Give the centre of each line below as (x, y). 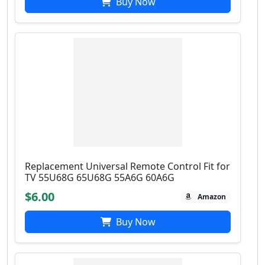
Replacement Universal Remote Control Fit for (127, 167)
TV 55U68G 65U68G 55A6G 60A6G (100, 178)
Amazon (212, 197)
